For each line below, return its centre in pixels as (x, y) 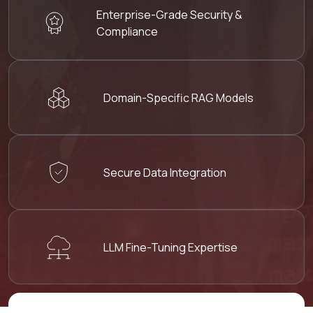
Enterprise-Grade (143, 14)
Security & (216, 14)
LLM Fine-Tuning (146, 247)
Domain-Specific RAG (160, 97)
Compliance (127, 31)
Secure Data (137, 172)
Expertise (213, 247)
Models (235, 97)
